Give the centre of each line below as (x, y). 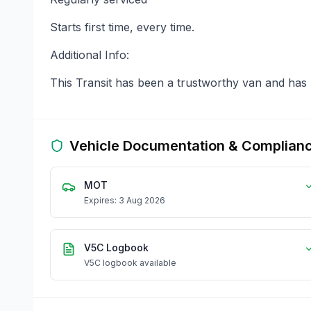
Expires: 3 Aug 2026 (125, 200)
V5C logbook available (130, 262)
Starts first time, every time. (122, 27)
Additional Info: (90, 54)
